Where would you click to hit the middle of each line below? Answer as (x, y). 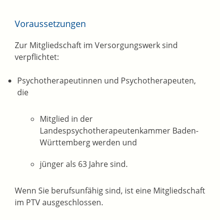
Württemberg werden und (89, 143)
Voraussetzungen (50, 24)
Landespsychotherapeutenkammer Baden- (119, 131)
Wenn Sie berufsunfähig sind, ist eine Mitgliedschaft (110, 191)
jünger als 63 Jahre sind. (84, 164)
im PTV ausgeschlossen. (59, 203)
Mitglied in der (67, 119)
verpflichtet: (37, 57)
